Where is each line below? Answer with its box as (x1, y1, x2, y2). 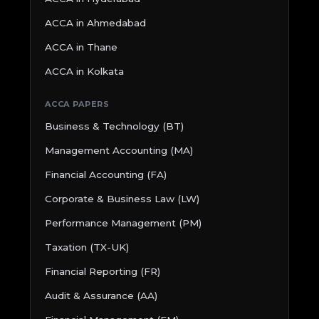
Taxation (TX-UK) (45, 241, 130, 253)
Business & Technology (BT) (45, 120, 184, 132)
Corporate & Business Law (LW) (45, 192, 200, 204)
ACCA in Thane (45, 41, 118, 53)
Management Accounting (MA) (45, 144, 194, 156)
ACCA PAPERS (45, 98, 110, 109)
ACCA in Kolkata (45, 65, 125, 77)
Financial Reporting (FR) (45, 265, 161, 277)
